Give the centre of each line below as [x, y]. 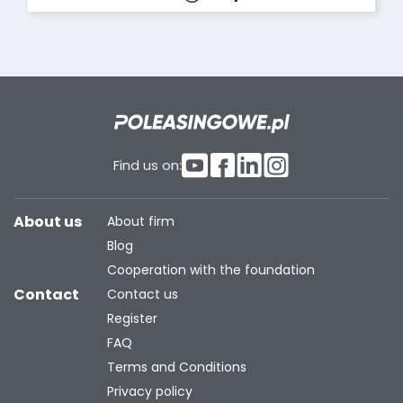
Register [132, 318]
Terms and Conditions [176, 367]
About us [48, 221]
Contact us [142, 294]
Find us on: [148, 165]
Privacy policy [149, 391]
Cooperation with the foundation [210, 269]
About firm [140, 221]
